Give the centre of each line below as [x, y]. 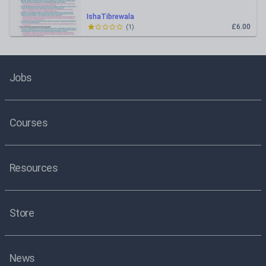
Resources [34, 168]
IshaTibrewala [110, 17]
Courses [29, 123]
